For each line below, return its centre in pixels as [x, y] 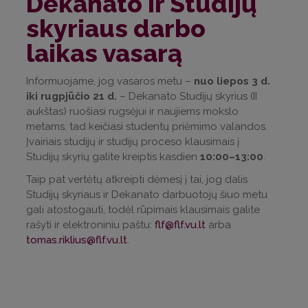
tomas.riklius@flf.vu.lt [77, 240]
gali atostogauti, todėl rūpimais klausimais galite [143, 210]
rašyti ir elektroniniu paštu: [90, 225]
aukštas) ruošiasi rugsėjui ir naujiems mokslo [132, 112]
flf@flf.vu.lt [180, 225]
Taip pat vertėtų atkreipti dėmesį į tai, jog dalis [137, 180]
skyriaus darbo [116, 29]
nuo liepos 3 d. [232, 81]
